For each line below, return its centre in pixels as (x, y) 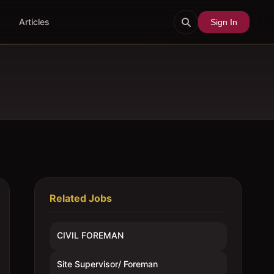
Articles (34, 22)
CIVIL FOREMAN (90, 235)
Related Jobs (81, 198)
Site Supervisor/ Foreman (107, 264)
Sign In (224, 22)
